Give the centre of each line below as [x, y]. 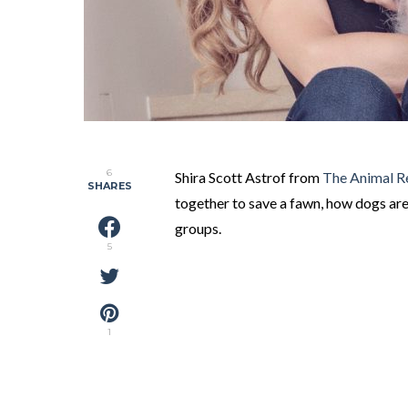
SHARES [110, 186]
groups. [198, 228]
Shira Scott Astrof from [249, 177]
